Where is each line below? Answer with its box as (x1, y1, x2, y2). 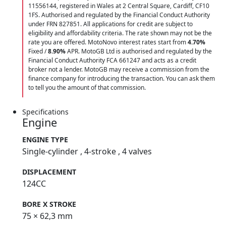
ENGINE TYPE (22, 135, 68, 145)
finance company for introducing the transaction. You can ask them (28, 74, 215, 83)
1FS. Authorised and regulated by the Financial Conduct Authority (28, 11, 210, 20)
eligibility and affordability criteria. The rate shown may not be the (28, 29, 212, 38)
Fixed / (28, 47, 48, 56)
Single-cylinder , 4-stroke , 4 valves (22, 146, 152, 157)
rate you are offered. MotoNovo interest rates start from (28, 38, 188, 47)
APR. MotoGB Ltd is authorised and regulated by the (66, 47, 212, 56)
